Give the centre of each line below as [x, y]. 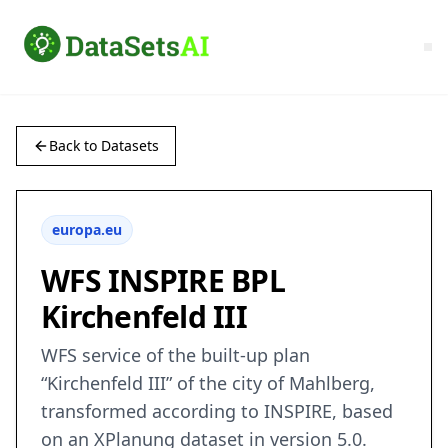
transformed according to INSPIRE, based [217, 411]
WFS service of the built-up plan [175, 355]
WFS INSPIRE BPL [163, 281]
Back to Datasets [104, 146]
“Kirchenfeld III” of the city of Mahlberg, [208, 383]
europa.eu [87, 230]
